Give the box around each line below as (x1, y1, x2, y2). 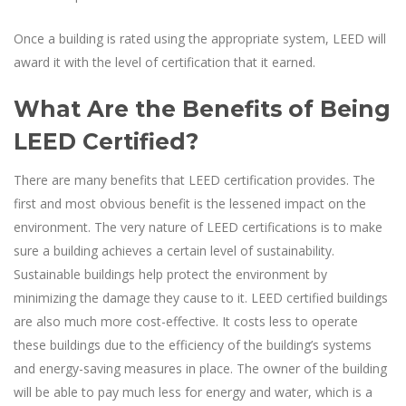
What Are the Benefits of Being (14, 94, 391, 122)
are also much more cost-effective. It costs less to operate (14, 312, 358, 330)
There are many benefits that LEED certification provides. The (14, 170, 375, 188)
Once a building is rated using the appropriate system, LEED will (14, 29, 386, 47)
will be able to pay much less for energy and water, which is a (14, 382, 372, 401)
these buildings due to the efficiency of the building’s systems (14, 335, 372, 353)
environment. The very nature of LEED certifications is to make (14, 217, 382, 236)
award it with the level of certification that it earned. (14, 53, 315, 71)
